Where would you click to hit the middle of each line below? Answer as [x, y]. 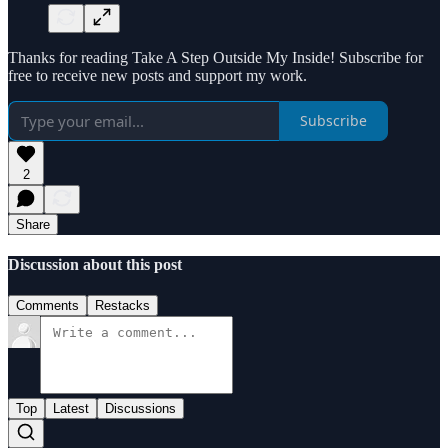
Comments [47, 306]
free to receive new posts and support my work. [157, 75]
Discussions [140, 409]
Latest [71, 409]
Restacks [122, 306]
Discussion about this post [95, 264]
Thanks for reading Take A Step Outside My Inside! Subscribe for [215, 57]
